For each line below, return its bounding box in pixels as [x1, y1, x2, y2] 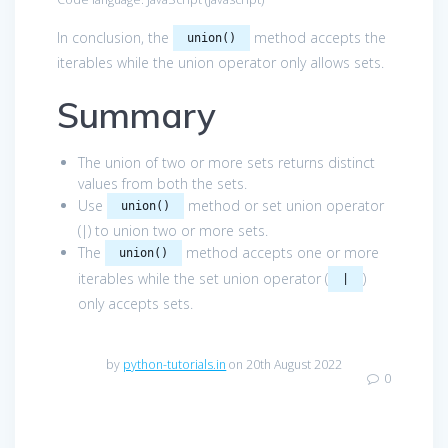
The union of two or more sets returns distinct [78, 153, 375, 173]
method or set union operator [184, 196, 384, 216]
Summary [57, 93, 216, 138]
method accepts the [250, 28, 386, 48]
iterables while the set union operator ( [78, 269, 328, 289]
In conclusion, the [57, 28, 173, 48]
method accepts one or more [182, 243, 379, 263]
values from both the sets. [78, 174, 247, 194]
